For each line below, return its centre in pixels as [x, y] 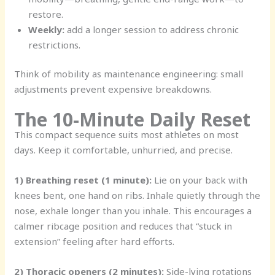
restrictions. [54, 45]
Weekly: [46, 29]
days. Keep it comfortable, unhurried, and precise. [124, 150]
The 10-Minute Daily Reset [133, 119]
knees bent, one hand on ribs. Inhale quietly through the [137, 195]
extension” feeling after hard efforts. [95, 241]
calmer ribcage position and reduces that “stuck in [123, 226]
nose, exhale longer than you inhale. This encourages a [133, 211]
